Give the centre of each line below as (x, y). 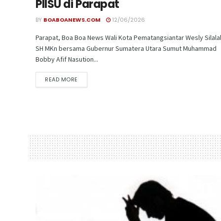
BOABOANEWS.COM (72, 19)
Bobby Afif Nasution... (67, 59)
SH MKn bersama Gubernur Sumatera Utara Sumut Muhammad (126, 48)
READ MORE (61, 79)
